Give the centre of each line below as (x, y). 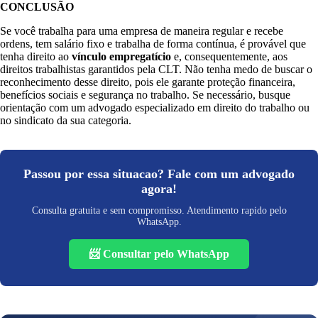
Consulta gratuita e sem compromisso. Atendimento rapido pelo (159, 211)
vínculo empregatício (121, 57)
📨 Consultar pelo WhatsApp (159, 254)
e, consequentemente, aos (229, 57)
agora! (159, 189)
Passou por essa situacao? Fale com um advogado (159, 174)
